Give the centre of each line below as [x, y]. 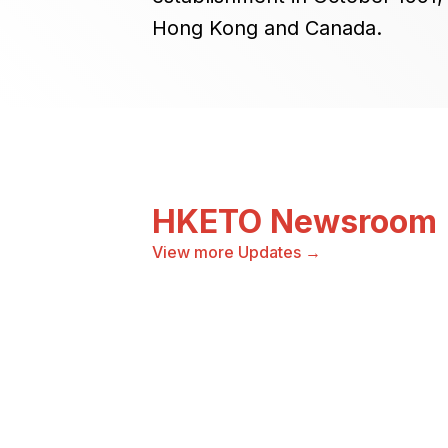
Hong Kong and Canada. [267, 28]
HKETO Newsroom [294, 221]
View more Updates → [236, 252]
